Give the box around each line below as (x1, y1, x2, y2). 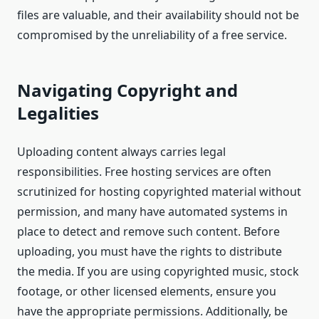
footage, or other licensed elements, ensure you (17, 283, 276, 300)
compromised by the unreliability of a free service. (17, 27, 287, 43)
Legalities (17, 101, 99, 125)
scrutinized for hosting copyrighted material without (17, 184, 301, 200)
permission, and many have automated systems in (17, 204, 288, 220)
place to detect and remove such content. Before (17, 224, 280, 240)
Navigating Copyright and (17, 78, 238, 103)
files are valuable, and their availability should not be (17, 7, 299, 23)
